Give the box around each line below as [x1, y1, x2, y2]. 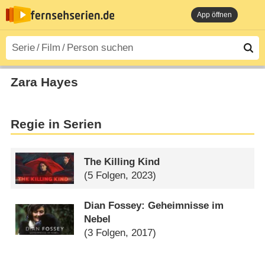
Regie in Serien [10, 117, 102, 132]
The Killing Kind [84, 156, 160, 167]
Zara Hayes [10, 75, 78, 89]
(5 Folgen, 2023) [84, 169, 157, 181]
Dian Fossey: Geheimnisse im [84, 200, 224, 212]
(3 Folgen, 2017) [84, 227, 157, 239]
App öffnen [197, 11, 232, 19]
